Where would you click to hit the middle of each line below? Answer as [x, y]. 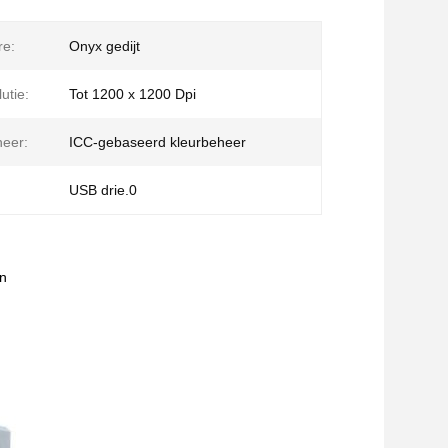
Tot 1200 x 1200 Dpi [132, 94]
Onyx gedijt [104, 46]
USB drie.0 [103, 190]
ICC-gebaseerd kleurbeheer [157, 142]
